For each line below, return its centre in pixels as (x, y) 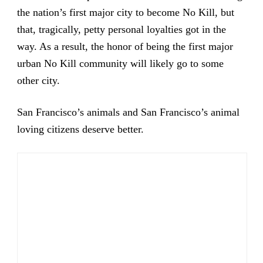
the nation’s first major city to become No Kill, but (125, 12)
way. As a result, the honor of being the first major (125, 46)
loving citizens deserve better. (80, 129)
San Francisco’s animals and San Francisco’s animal (128, 112)
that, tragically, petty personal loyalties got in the (121, 29)
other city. (38, 80)
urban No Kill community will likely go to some (120, 63)
